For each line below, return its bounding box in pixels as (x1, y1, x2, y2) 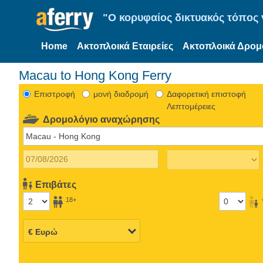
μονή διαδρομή (93, 89, 149, 99)
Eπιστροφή (33, 89, 75, 99)
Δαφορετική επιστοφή (166, 89, 246, 99)
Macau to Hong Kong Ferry (19, 68, 171, 83)
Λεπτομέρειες (166, 101, 215, 111)
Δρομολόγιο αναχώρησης (43, 114, 160, 124)
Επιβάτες (35, 179, 77, 190)
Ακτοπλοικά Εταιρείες (77, 41, 173, 51)
